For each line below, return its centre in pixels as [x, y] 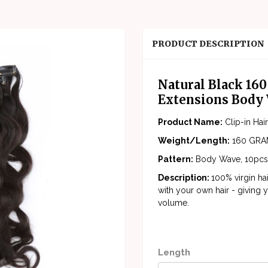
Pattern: [176, 159]
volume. [175, 203]
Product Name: [190, 122]
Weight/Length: [194, 141]
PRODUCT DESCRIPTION [208, 44]
